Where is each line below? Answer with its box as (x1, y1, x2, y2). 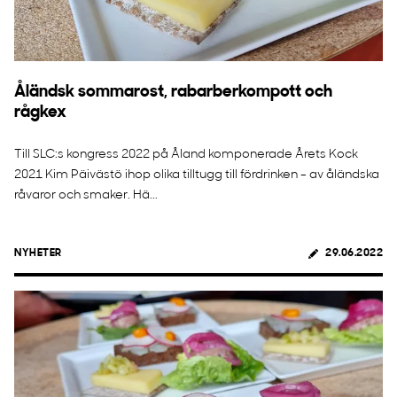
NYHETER (14, 248, 62, 259)
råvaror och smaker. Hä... (14, 189, 158, 202)
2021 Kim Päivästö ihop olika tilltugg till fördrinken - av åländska (14, 168, 379, 182)
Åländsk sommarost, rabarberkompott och (14, 84, 332, 101)
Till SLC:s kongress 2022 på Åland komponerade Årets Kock (14, 148, 358, 161)
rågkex (14, 105, 66, 121)
